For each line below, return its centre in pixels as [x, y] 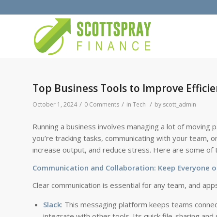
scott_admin [179, 104]
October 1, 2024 [55, 104]
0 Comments [102, 104]
